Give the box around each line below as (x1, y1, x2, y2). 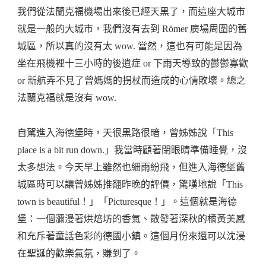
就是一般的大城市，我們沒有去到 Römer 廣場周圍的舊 (17, 24, 247, 34)
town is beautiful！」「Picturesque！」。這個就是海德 (17, 197, 237, 207)
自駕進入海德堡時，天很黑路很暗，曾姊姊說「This (17, 128, 233, 138)
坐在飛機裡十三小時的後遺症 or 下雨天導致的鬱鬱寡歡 (17, 58, 248, 69)
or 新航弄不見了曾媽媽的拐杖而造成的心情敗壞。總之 (17, 75, 246, 86)
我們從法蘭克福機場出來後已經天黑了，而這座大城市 (17, 7, 245, 17)
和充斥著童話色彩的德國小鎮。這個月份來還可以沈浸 (17, 231, 245, 242)
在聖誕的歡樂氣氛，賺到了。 (17, 248, 141, 259)
